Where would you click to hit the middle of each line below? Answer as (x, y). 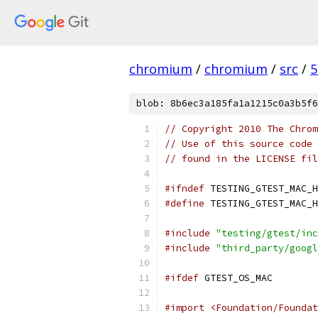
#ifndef (185, 188)
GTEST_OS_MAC (236, 278)
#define (185, 203)
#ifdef (182, 278)
